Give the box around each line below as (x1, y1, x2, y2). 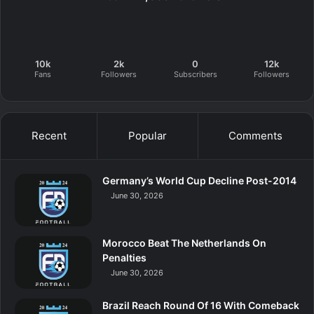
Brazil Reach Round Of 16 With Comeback (102, 299, 299, 311)
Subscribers (173, 69, 217, 79)
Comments (228, 128, 283, 142)
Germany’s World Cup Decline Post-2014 (102, 174, 296, 186)
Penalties (102, 251, 146, 264)
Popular (128, 128, 167, 142)
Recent (31, 128, 67, 142)
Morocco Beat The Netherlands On (102, 236, 266, 249)
